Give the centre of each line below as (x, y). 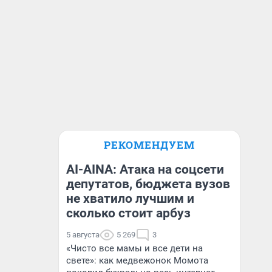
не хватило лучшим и (130, 199)
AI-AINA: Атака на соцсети (145, 169)
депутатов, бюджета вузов (148, 184)
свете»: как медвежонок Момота (137, 260)
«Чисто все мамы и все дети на (134, 248)
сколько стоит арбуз (128, 213)
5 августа (83, 235)
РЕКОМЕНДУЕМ (149, 145)
